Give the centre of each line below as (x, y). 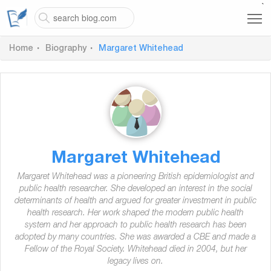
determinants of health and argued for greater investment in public (135, 201)
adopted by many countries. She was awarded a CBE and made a (135, 238)
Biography (66, 49)
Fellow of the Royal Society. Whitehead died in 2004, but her (135, 250)
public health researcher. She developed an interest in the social (135, 189)
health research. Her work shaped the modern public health (135, 214)
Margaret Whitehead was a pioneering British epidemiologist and (135, 177)
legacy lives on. (135, 262)
